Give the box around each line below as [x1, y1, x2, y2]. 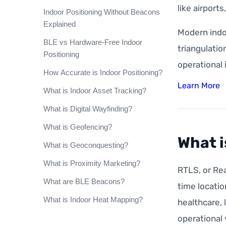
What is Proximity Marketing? [43, 159, 140, 167]
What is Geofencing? [43, 123, 112, 131]
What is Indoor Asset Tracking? [43, 86, 146, 95]
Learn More [178, 81, 220, 90]
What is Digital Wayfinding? [43, 104, 132, 113]
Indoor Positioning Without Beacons [43, 8, 160, 16]
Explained [43, 20, 76, 28]
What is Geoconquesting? [43, 141, 128, 149]
